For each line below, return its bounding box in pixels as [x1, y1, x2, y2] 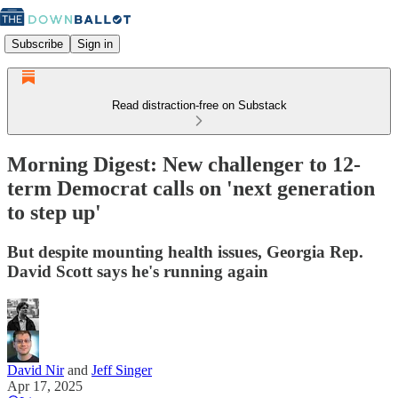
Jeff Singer [92, 362, 152, 378]
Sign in [77, 36, 113, 51]
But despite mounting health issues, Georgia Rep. [7, 242, 363, 261]
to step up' [7, 200, 101, 224]
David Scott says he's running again [7, 261, 268, 281]
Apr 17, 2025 [7, 378, 83, 394]
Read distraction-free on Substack [111, 99, 287, 112]
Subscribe [12, 36, 63, 51]
